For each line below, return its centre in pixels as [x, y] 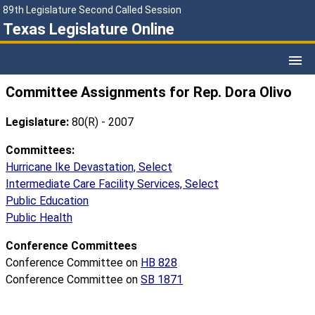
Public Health [39, 218]
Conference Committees [71, 246]
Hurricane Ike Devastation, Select [89, 167]
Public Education [47, 201]
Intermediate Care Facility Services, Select [112, 184]
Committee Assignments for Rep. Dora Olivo [149, 92]
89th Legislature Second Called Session [92, 10]
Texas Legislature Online [89, 29]
